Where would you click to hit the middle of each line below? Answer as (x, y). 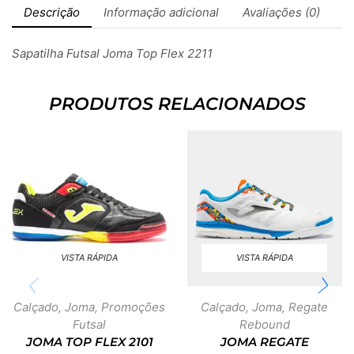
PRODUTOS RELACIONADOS (177, 104)
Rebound (264, 324)
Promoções (134, 307)
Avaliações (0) (281, 12)
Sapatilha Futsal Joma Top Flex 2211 (112, 53)
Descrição (52, 12)
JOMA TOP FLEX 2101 (89, 342)
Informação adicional (161, 12)
